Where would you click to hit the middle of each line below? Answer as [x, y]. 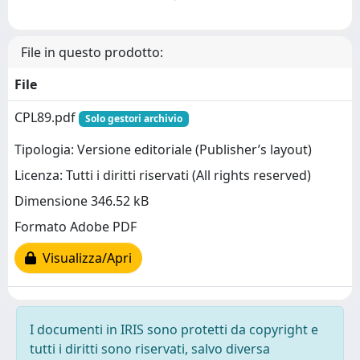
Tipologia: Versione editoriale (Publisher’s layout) [163, 150]
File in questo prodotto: [92, 52]
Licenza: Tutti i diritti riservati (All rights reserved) [163, 176]
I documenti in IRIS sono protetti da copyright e [174, 329]
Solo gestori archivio [133, 119]
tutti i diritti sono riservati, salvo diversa [150, 349]
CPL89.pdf [47, 117]
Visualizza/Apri [84, 258]
